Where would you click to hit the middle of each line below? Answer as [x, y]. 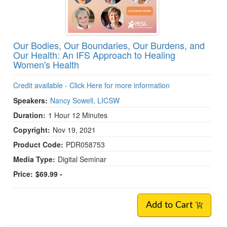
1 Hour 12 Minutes [78, 115]
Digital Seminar [82, 159]
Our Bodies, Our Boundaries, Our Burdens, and [109, 45]
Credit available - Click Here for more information [91, 85]
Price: [23, 174]
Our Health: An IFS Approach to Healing [94, 54]
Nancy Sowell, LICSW [85, 100]
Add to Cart [171, 205]
